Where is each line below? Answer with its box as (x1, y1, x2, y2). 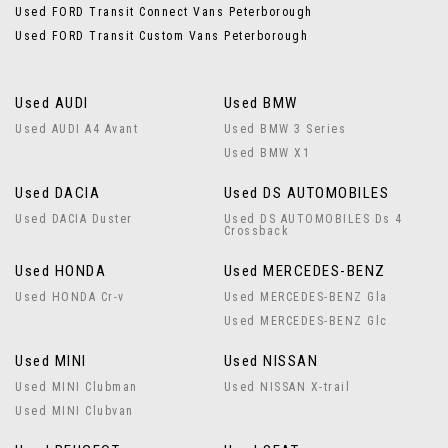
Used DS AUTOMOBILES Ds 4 (223, 212, 403, 226)
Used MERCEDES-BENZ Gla (223, 290, 388, 304)
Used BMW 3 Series (223, 122, 347, 136)
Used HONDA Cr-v (15, 290, 125, 304)
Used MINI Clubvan (15, 404, 134, 418)
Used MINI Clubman (15, 380, 138, 394)
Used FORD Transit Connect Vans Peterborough (15, 5, 313, 19)
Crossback (223, 224, 290, 238)
